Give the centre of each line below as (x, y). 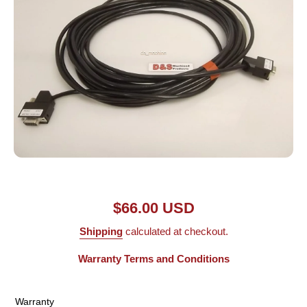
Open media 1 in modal (59, 162)
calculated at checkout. (175, 232)
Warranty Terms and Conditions (153, 259)
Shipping (101, 232)
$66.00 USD (153, 208)
